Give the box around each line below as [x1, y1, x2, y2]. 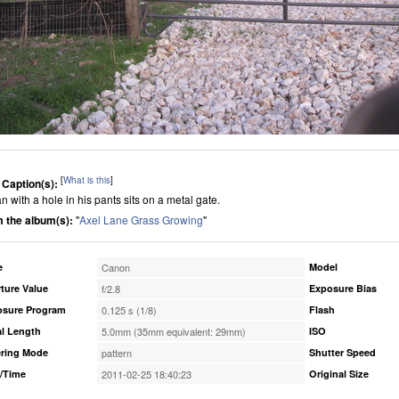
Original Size [309, 367, 369, 380]
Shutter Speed [309, 346, 376, 359]
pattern [102, 346, 132, 360]
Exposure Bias [309, 281, 377, 295]
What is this [63, 174, 110, 186]
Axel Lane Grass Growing [79, 212, 203, 227]
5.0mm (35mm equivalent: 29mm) [102, 324, 246, 338]
